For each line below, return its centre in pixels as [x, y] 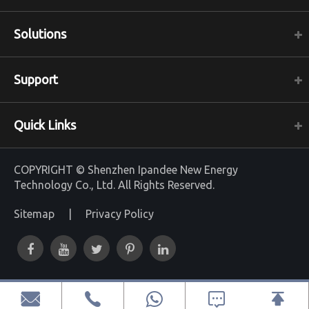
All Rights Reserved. [165, 185]
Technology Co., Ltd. [64, 185]
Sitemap [34, 213]
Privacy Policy [120, 213]
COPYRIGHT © [51, 169]
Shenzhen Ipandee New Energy [163, 169]
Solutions [40, 33]
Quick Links [45, 124]
